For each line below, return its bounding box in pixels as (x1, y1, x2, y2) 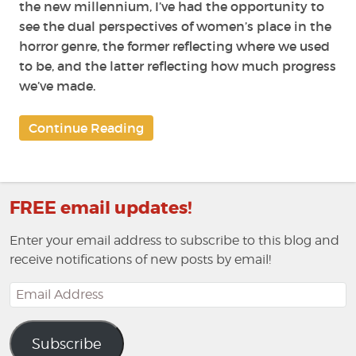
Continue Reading (29, 119, 144, 136)
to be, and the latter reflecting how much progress (19, 57, 336, 74)
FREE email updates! (10, 196, 192, 219)
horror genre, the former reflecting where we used (19, 37, 330, 54)
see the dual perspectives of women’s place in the (19, 17, 331, 34)
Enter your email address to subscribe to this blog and (10, 232, 339, 248)
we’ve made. (19, 77, 95, 94)
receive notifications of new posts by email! (10, 251, 271, 267)
